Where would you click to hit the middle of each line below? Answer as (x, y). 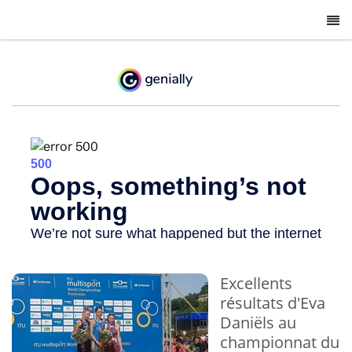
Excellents (256, 284)
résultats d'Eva (273, 303)
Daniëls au (258, 323)
